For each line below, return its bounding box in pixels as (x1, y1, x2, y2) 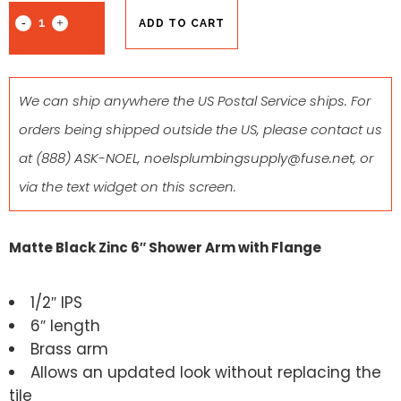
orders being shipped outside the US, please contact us (19, 119, 382, 139)
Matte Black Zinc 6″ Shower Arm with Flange (9, 237, 321, 257)
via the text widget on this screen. (19, 176, 236, 196)
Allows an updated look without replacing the (30, 361, 381, 383)
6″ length (30, 314, 100, 337)
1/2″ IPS (30, 291, 82, 313)
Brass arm (30, 337, 108, 360)
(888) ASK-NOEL (36, 148, 138, 167)
